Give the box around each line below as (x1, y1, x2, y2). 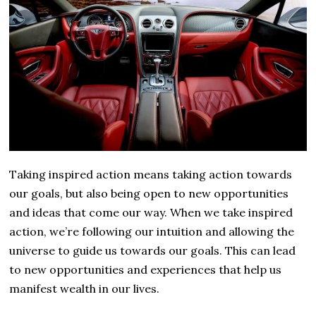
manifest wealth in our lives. (9, 281, 160, 296)
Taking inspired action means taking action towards (9, 167, 293, 182)
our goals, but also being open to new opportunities (9, 186, 289, 201)
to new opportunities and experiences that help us (9, 262, 282, 277)
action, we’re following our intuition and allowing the (9, 224, 295, 239)
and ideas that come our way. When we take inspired (9, 205, 293, 220)
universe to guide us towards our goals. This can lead (9, 243, 296, 258)
